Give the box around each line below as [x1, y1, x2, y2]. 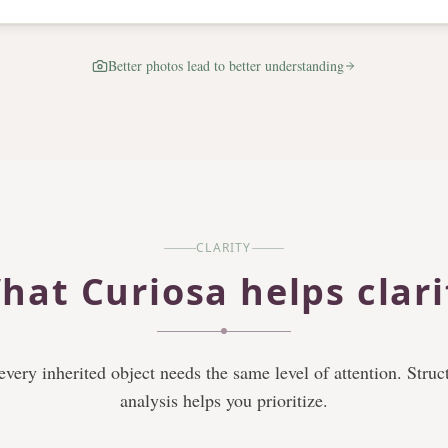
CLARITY [196, 239, 252, 256]
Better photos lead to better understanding [108, 56, 344, 75]
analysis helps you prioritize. [120, 388, 328, 412]
